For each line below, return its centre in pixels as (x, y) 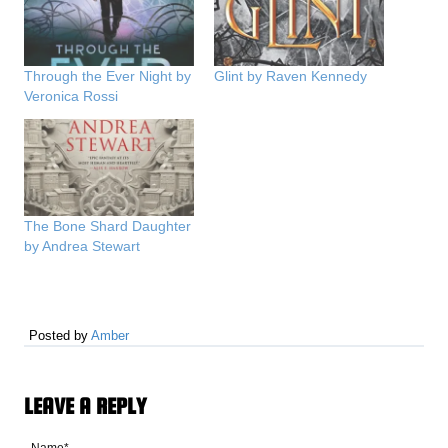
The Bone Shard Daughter (108, 225)
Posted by (60, 335)
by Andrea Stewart (82, 245)
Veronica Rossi (71, 95)
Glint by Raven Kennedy (290, 75)
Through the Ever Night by (108, 75)
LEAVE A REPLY (85, 405)
